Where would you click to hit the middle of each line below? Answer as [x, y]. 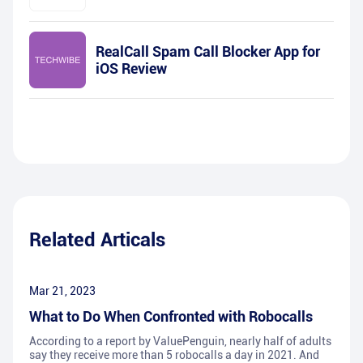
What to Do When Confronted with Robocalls [171, 317]
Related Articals [97, 240]
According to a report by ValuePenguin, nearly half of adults [180, 342]
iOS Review [131, 69]
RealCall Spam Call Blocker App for [208, 52]
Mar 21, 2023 [62, 291]
